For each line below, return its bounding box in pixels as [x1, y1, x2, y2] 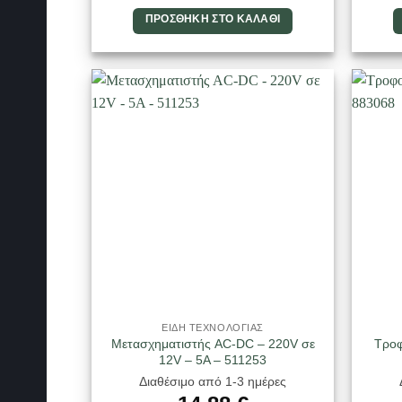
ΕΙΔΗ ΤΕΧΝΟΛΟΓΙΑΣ [162, 321, 264, 333]
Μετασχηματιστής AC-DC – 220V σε [110, 336, 315, 351]
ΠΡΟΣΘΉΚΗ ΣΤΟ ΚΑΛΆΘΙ [144, 13, 281, 24]
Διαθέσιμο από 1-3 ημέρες [139, 374, 286, 389]
